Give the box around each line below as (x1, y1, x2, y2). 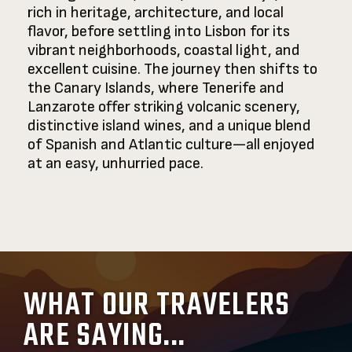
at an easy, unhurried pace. (27, 153, 203, 173)
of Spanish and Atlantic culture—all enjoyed (27, 134, 315, 154)
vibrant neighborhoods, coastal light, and (27, 40, 300, 60)
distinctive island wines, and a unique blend (27, 115, 311, 135)
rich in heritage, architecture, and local (27, 2, 284, 22)
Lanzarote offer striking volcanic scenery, (27, 97, 300, 116)
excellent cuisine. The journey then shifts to (27, 59, 317, 79)
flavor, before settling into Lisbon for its (27, 21, 290, 41)
